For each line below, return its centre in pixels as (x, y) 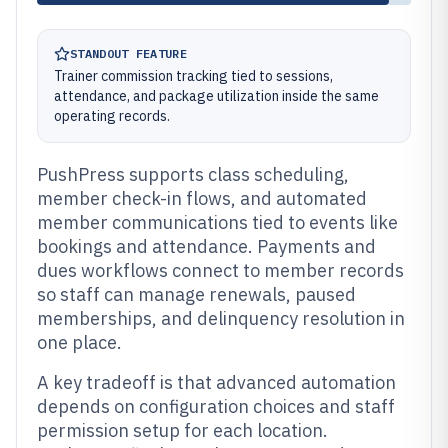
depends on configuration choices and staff (216, 406)
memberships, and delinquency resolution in (221, 318)
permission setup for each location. (182, 430)
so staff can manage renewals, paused (196, 294)
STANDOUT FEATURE (128, 53)
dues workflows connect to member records (220, 270)
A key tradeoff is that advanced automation (216, 382)
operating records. (112, 116)
